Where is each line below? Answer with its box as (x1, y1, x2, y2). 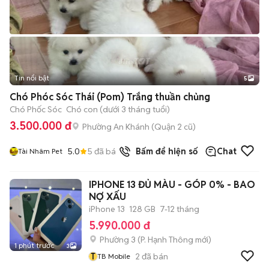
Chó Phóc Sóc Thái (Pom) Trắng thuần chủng (10, 91, 210, 103)
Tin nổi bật (14, 73, 49, 82)
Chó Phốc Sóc (10, 104, 62, 115)
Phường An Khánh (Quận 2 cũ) (82, 121, 196, 132)
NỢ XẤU (89, 190, 126, 203)
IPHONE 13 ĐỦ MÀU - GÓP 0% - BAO (89, 178, 255, 191)
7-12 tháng (160, 204, 199, 214)
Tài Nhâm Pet (18, 147, 62, 156)
